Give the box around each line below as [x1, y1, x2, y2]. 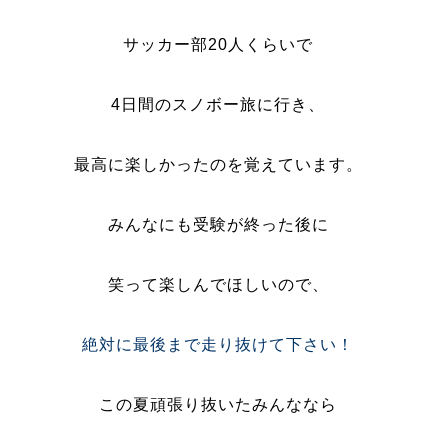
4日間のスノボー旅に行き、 [111, 96, 326, 113]
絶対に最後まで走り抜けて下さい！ [82, 336, 355, 353]
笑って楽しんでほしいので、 [107, 276, 329, 293]
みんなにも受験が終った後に [107, 216, 329, 233]
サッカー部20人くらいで [123, 36, 314, 53]
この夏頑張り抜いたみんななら [99, 396, 338, 413]
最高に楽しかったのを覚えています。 [73, 156, 363, 173]
